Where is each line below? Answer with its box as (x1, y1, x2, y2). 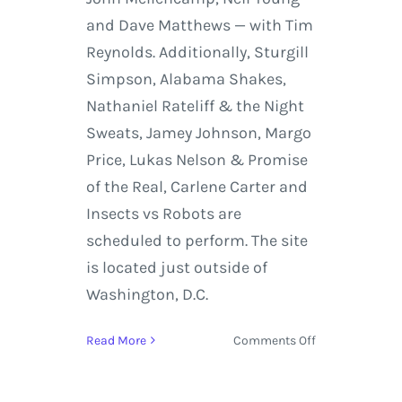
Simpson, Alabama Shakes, (85, 68, 286, 89)
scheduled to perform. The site (85, 230, 308, 250)
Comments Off (233, 332, 317, 348)
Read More (85, 332, 146, 348)
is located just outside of (85, 257, 267, 277)
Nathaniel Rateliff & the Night (85, 95, 304, 116)
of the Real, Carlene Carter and (85, 176, 308, 197)
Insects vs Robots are (85, 203, 241, 223)
